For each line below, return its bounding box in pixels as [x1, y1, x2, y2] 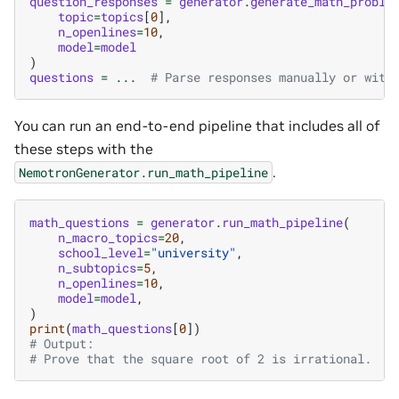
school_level [58, 244, 143, 262]
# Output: [29, 335, 94, 353]
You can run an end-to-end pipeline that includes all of [14, 116, 380, 134]
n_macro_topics [58, 229, 158, 247]
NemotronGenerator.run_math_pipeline [19, 163, 268, 181]
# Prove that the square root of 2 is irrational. [29, 350, 371, 368]
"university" [151, 244, 236, 262]
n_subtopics [58, 259, 136, 277]
